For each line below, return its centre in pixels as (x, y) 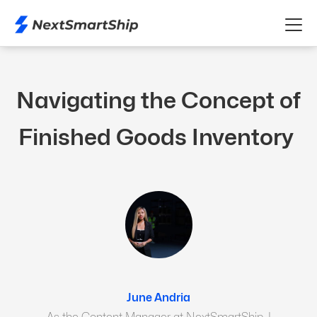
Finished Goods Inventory (158, 137)
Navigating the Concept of (158, 100)
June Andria (158, 298)
